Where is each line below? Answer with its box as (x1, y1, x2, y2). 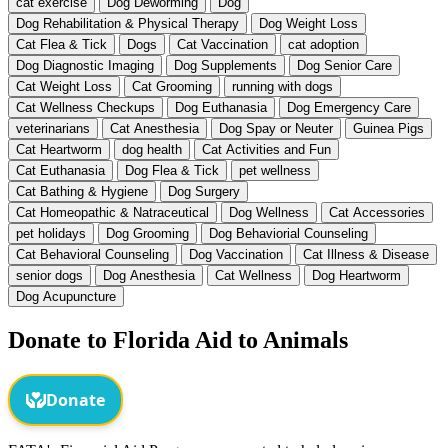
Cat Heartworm (16, 142, 102, 158)
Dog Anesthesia (103, 268, 195, 284)
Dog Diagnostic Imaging (16, 58, 154, 74)
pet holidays (16, 226, 86, 242)
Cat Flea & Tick (16, 37, 107, 53)
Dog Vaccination (189, 247, 283, 263)
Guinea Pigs (353, 121, 424, 137)
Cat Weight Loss (16, 79, 112, 95)
